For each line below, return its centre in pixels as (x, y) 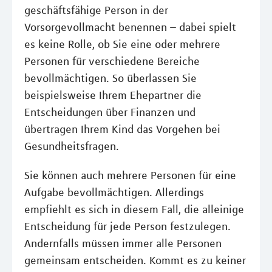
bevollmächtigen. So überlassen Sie (110, 78)
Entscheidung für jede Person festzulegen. (127, 226)
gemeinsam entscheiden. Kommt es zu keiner (135, 260)
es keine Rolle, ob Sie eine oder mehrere (122, 44)
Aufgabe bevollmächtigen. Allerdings (114, 192)
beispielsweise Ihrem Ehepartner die (113, 95)
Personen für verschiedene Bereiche (112, 61)
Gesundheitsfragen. (72, 146)
